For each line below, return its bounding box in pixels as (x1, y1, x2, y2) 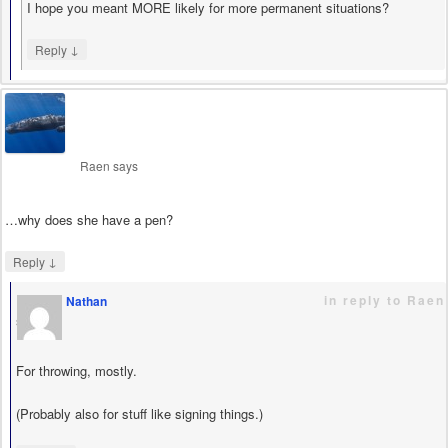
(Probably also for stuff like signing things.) (16, 403, 263, 423)
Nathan (66, 292, 107, 311)
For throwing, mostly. (16, 361, 137, 381)
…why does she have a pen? (5, 210, 173, 230)
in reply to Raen (324, 291, 445, 310)
